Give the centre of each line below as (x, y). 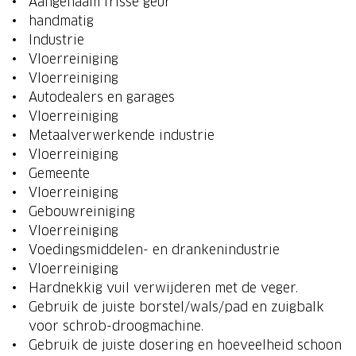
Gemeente (59, 174)
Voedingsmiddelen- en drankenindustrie (154, 250)
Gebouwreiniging (82, 212)
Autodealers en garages (102, 97)
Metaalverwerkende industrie (122, 135)
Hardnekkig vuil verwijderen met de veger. (163, 288)
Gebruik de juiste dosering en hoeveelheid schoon (185, 345)
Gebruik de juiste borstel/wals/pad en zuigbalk (176, 307)
